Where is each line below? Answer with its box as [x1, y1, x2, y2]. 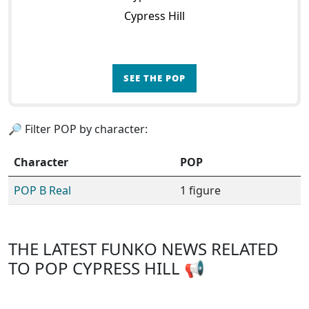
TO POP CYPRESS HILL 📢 [8, 257, 205, 279]
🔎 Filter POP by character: [8, 121, 148, 137]
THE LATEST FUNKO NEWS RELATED [8, 237, 279, 260]
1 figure [180, 183, 221, 198]
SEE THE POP [123, 72, 186, 84]
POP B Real [14, 183, 71, 198]
